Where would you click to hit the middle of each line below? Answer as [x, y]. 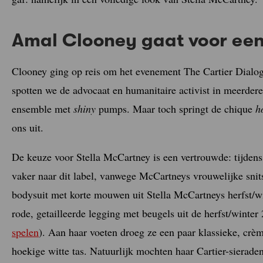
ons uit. [28, 127]
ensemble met [43, 108]
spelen [25, 232]
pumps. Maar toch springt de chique [176, 108]
